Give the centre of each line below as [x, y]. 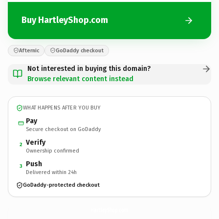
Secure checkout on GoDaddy [63, 129]
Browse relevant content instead [80, 79]
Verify [36, 142]
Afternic [29, 50]
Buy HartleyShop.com [65, 20]
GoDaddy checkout [80, 50]
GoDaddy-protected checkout [61, 185]
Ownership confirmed [53, 151]
